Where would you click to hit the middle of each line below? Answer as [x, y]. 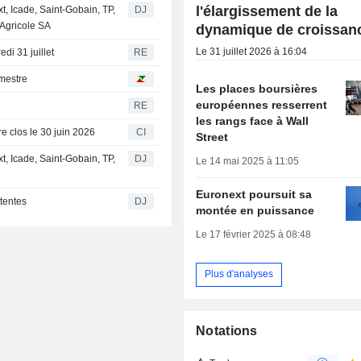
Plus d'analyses [239, 274]
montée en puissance [255, 210]
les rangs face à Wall [253, 120]
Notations [227, 330]
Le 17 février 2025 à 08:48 [254, 234]
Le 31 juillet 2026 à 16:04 [252, 51]
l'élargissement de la [267, 11]
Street [212, 137]
